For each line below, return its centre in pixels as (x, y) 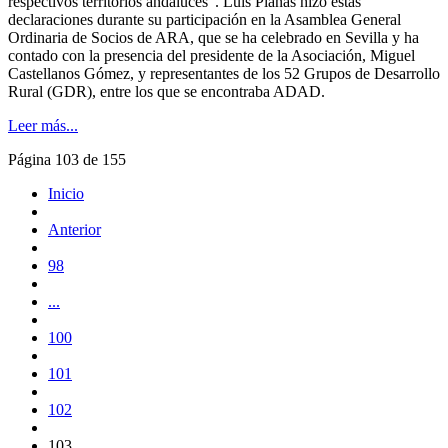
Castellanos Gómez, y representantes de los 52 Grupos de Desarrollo (224, 73)
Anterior (74, 229)
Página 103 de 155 (67, 159)
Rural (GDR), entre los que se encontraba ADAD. (166, 91)
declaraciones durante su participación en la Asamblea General (204, 19)
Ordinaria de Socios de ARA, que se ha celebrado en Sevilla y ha (213, 37)
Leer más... (43, 125)
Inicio (66, 193)
